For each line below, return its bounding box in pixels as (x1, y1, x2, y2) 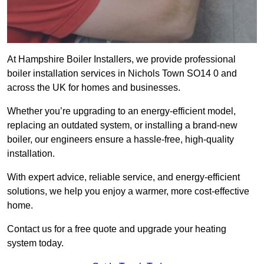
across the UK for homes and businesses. (7, 82, 180, 93)
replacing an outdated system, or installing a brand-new (7, 120, 237, 131)
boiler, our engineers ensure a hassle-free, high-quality (7, 134, 234, 145)
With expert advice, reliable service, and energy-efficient (7, 172, 240, 183)
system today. (7, 238, 64, 249)
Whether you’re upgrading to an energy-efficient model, (7, 106, 236, 117)
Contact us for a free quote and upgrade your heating (7, 224, 226, 235)
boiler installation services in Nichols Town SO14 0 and (7, 68, 237, 79)
